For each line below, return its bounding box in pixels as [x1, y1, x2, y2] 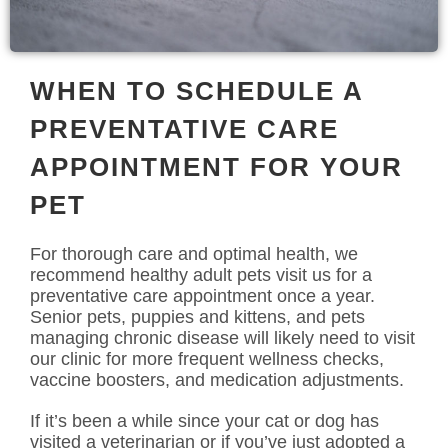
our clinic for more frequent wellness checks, [30, 348, 384, 369]
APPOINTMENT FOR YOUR [30, 151, 403, 182]
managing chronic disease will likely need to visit [30, 327, 415, 348]
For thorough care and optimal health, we [30, 243, 358, 264]
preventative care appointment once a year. [30, 285, 375, 306]
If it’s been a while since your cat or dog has [30, 410, 379, 431]
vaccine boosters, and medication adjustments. [30, 369, 404, 390]
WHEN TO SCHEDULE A [30, 75, 363, 106]
